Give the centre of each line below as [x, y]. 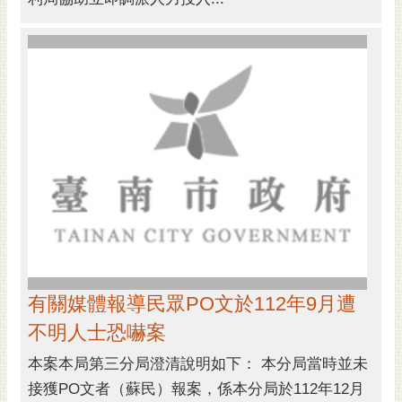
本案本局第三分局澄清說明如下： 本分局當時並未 [198, 363]
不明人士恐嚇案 [97, 332]
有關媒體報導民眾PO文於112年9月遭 [192, 303]
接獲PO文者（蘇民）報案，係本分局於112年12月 [196, 389]
